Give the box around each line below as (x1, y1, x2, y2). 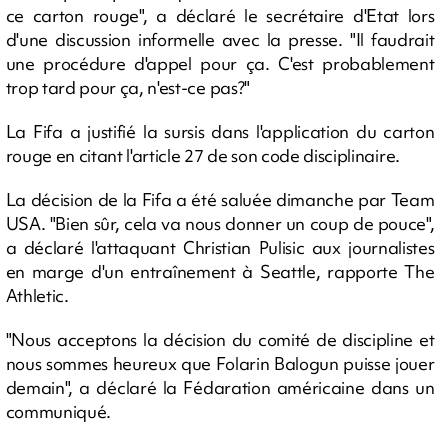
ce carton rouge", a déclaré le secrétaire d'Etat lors (5, 4, 435, 27)
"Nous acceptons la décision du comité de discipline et (5, 328, 435, 351)
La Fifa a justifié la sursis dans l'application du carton (5, 120, 435, 143)
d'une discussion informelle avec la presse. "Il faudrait (5, 28, 435, 51)
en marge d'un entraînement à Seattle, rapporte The (5, 260, 435, 283)
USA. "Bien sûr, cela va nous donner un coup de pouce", (5, 212, 435, 235)
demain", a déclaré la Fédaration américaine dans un (5, 376, 435, 399)
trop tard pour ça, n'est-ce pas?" (5, 76, 250, 99)
